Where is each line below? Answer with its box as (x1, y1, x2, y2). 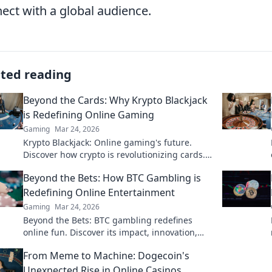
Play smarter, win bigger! (23, 161, 124, 172)
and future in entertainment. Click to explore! (23, 239, 208, 250)
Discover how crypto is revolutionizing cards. (23, 149, 205, 160)
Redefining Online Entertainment (23, 186, 175, 199)
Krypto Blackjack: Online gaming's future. (23, 137, 192, 148)
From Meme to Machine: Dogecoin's (23, 249, 189, 262)
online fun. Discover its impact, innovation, (23, 226, 197, 238)
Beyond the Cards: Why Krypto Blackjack (23, 93, 208, 107)
